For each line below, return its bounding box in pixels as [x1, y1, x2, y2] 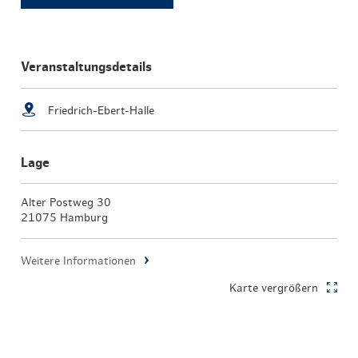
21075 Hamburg [21, 212, 109, 224]
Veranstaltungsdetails [21, 60, 153, 74]
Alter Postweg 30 [21, 197, 112, 209]
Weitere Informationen [21, 255, 137, 267]
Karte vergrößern [229, 282, 318, 294]
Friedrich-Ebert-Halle [45, 105, 155, 117]
